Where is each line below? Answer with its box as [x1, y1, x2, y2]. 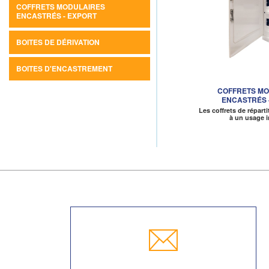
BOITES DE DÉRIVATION [16, 37, 100, 47]
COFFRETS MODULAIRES [16, 1, 105, 12]
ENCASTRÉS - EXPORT [16, 10, 97, 21]
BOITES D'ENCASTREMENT [16, 63, 112, 74]
